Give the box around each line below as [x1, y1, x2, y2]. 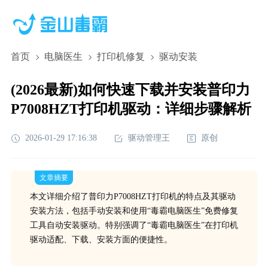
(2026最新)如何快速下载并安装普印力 [10, 82, 250, 98]
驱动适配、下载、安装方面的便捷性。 [29, 235, 172, 244]
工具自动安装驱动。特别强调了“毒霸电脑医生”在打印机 [29, 221, 238, 230]
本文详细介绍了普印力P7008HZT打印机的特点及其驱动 [29, 192, 236, 201]
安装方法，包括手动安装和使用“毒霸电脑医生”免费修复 [29, 206, 238, 215]
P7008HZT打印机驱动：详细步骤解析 [10, 101, 251, 117]
